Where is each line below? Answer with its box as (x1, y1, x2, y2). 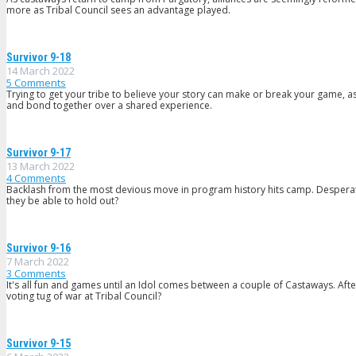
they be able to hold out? (6, 194, 118, 208)
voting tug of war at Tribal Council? (6, 289, 161, 304)
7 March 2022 (6, 254, 69, 269)
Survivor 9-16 (6, 242, 71, 256)
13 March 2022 (6, 159, 75, 174)
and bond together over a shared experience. (6, 99, 212, 113)
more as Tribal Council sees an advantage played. (6, 3, 230, 17)
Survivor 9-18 (6, 51, 71, 65)
